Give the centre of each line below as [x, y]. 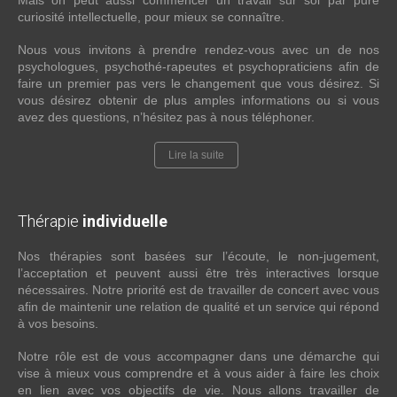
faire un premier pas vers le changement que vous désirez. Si [198, 83]
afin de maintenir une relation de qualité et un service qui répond [198, 307]
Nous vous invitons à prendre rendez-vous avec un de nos [198, 50]
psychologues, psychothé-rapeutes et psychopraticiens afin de [198, 66]
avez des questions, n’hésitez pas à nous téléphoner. [166, 117]
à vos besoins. [58, 323]
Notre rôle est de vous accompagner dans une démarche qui [198, 356]
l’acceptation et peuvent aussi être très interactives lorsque [198, 273]
